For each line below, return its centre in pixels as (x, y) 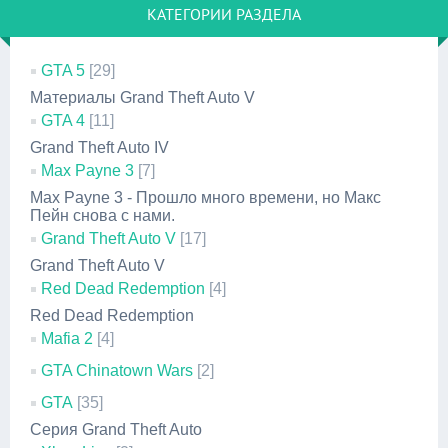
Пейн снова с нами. (102, 215)
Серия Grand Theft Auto (116, 429)
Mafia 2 (67, 338)
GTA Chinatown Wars (117, 370)
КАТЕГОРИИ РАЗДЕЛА (224, 14)
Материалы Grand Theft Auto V (142, 97)
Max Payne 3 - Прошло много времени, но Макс (205, 197)
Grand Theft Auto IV (99, 147)
